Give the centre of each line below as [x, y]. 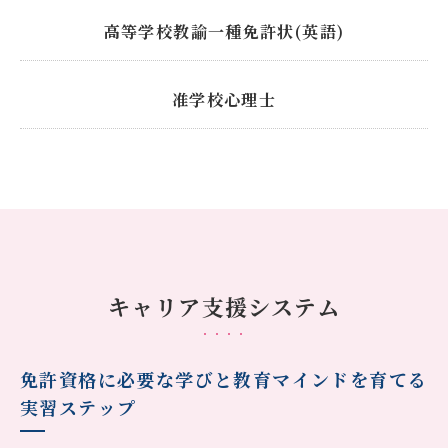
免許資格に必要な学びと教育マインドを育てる [224, 379]
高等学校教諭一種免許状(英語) [224, 32]
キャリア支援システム [224, 307]
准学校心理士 [224, 100]
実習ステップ [78, 407]
